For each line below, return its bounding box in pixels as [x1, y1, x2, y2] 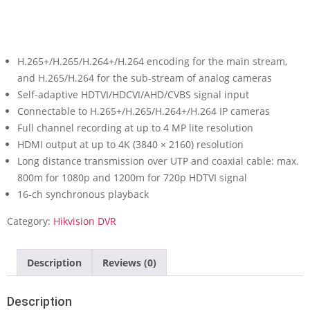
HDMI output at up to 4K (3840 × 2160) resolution [17, 138, 244, 151]
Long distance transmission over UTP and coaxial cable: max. [17, 154, 299, 167]
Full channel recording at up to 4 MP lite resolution [17, 121, 253, 134]
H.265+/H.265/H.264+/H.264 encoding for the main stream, [17, 55, 287, 68]
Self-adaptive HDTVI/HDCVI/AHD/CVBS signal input [17, 88, 249, 101]
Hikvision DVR [53, 215, 116, 228]
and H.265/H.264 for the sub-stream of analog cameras [17, 71, 272, 84]
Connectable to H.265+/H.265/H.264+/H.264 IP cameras [17, 104, 270, 118]
